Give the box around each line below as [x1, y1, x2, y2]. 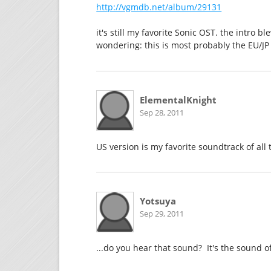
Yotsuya [139, 195, 176, 208]
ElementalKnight [139, 93, 217, 106]
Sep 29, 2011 [139, 209, 184, 220]
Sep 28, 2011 [139, 107, 184, 118]
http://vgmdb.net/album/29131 [96, 1, 222, 13]
